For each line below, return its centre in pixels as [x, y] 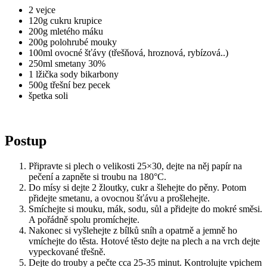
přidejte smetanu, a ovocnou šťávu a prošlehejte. [119, 198]
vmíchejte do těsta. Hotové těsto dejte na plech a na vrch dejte [144, 241]
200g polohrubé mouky [73, 42]
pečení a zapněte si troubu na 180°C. [97, 177]
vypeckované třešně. [67, 252]
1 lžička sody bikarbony [74, 74]
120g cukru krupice [65, 20]
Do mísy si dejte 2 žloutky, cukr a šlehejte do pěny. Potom [137, 188]
